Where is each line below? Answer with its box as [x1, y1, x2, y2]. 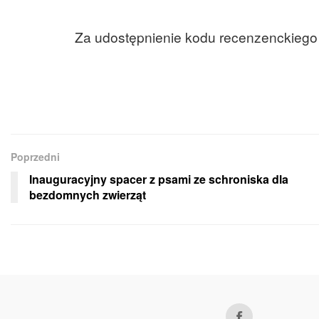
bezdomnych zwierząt [29, 187, 146, 204]
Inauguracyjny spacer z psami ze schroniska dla [29, 171, 288, 188]
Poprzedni [11, 150, 60, 164]
